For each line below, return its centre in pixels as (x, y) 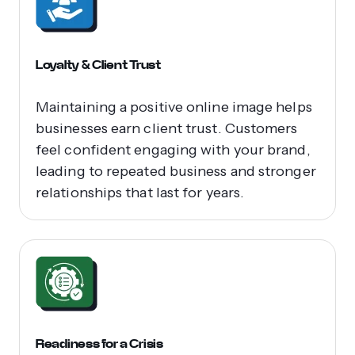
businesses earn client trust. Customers (167, 128)
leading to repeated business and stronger (176, 171)
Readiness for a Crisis (99, 343)
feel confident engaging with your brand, (173, 149)
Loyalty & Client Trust (98, 64)
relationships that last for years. (140, 192)
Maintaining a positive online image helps (174, 107)
